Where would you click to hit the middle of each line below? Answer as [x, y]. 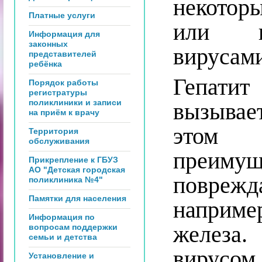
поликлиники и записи [75, 102]
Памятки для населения [77, 198]
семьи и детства [63, 237]
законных [48, 44]
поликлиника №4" [66, 180]
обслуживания [59, 141]
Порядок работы [63, 82]
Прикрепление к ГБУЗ [73, 160]
